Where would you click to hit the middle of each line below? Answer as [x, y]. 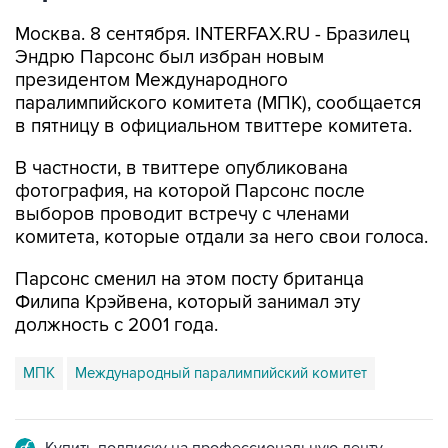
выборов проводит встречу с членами [182, 214]
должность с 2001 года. [116, 325]
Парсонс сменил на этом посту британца [189, 279]
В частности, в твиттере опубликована [181, 168]
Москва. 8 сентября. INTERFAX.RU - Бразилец [212, 34]
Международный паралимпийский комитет [221, 373]
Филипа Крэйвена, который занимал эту [187, 302]
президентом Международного [151, 80]
